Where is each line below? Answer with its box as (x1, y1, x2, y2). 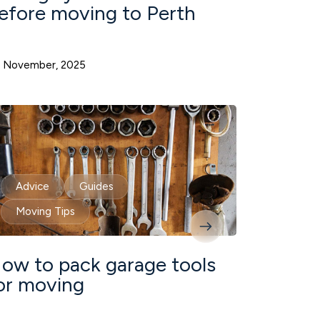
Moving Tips (16, 205, 75, 219)
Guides (79, 180, 114, 194)
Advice (16, 180, 49, 194)
